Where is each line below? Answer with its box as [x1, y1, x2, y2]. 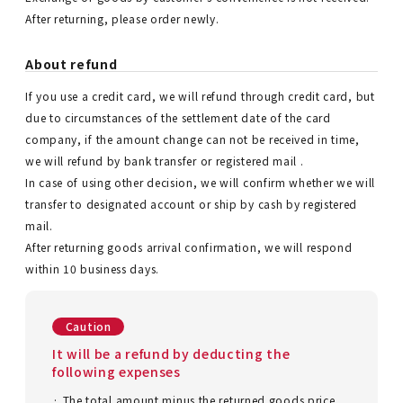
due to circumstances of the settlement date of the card [25, 110, 331, 125]
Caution [65, 318, 112, 334]
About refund [25, 55, 118, 73]
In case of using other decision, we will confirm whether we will [25, 175, 375, 190]
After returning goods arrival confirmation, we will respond [25, 239, 353, 255]
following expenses [52, 363, 181, 381]
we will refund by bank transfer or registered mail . [25, 153, 304, 168]
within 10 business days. [25, 261, 159, 276]
